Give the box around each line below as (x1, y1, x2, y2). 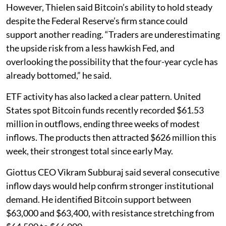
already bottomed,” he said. (6, 69, 111, 81)
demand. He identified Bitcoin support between (6, 193, 191, 205)
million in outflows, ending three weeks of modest (6, 118, 200, 129)
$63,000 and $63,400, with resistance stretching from (6, 207, 214, 218)
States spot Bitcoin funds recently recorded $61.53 (6, 104, 204, 116)
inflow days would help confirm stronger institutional (6, 180, 214, 191)
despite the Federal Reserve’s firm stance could (6, 15, 188, 26)
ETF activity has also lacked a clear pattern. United (6, 90, 201, 102)
